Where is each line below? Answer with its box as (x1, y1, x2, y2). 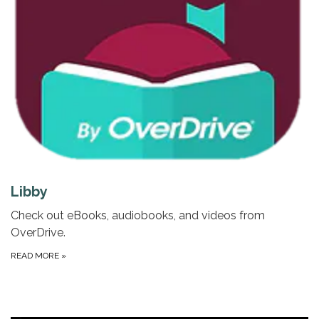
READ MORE (11, 250, 61, 261)
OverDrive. (11, 225, 66, 239)
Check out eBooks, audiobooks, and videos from (11, 208, 265, 222)
